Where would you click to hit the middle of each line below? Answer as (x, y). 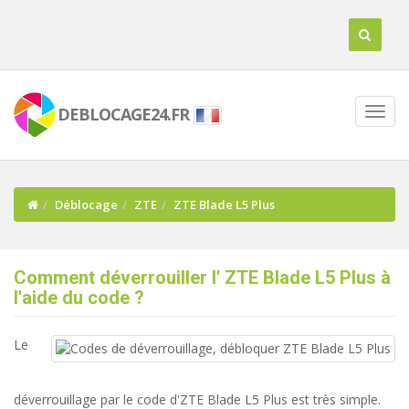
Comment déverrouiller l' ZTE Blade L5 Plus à (202, 278)
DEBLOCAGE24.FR (123, 115)
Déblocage (86, 204)
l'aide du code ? (79, 298)
